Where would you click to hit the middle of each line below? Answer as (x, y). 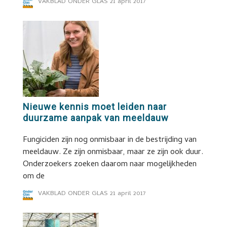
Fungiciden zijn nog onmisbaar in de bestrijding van (109, 140)
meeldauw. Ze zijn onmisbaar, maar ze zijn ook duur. (113, 153)
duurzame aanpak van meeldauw (96, 118)
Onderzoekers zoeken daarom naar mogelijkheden (109, 165)
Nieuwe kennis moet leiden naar (94, 107)
